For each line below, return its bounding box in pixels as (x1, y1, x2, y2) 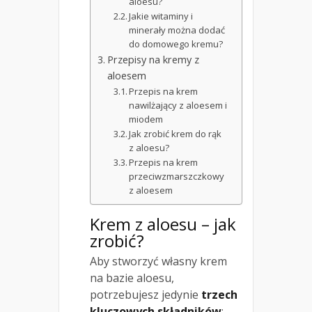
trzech (201, 286, 237, 302)
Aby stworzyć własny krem (90, 253, 227, 269)
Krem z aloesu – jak (90, 212, 236, 235)
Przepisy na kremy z (107, 52, 199, 66)
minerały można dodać (129, 23, 226, 36)
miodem (129, 112, 164, 125)
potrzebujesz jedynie (90, 286, 201, 302)
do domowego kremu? (129, 37, 224, 50)
